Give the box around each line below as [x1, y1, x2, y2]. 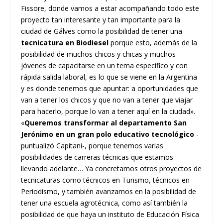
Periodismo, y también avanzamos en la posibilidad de [21, 186, 197, 196]
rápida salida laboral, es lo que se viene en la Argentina [21, 72, 198, 82]
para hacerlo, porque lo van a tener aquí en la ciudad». [21, 106, 196, 116]
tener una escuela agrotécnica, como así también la [21, 198, 188, 208]
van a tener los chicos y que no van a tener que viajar [21, 95, 193, 105]
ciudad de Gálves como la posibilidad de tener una [21, 26, 183, 36]
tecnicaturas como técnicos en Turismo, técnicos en [21, 175, 190, 185]
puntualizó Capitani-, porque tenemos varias [21, 140, 164, 150]
